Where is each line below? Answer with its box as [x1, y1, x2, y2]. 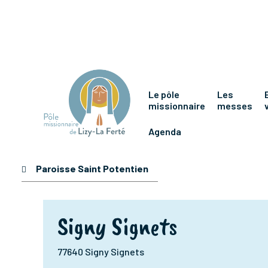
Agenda [148, 125, 181, 137]
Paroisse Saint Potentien [36, 162, 148, 174]
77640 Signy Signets [57, 245, 144, 257]
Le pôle [148, 88, 179, 100]
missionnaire [148, 99, 205, 111]
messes [217, 99, 252, 111]
